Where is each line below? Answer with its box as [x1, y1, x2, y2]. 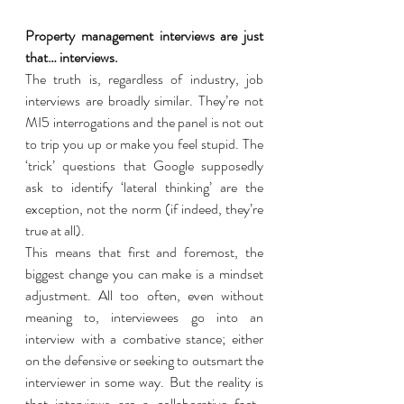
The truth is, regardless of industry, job [25, 69, 263, 89]
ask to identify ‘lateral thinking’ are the [25, 177, 263, 197]
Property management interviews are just [25, 25, 263, 46]
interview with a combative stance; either [25, 328, 263, 349]
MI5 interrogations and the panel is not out [25, 112, 263, 133]
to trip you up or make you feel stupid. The [25, 133, 263, 154]
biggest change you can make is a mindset [25, 263, 263, 284]
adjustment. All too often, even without [25, 285, 263, 306]
